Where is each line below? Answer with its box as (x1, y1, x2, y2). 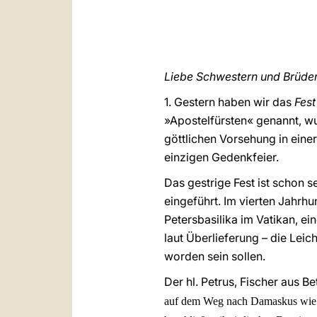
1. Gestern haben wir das (164, 95, 294, 109)
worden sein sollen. (164, 249, 268, 263)
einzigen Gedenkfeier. (164, 150, 282, 164)
